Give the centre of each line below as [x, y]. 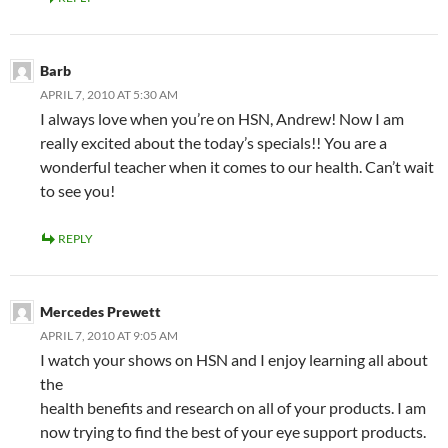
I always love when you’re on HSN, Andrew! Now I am [222, 119]
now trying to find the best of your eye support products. [233, 432]
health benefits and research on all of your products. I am [233, 408]
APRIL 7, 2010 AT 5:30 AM [109, 95]
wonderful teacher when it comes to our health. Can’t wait [237, 167]
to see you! [77, 191]
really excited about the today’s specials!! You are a [213, 143]
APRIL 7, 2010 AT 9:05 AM [109, 336]
